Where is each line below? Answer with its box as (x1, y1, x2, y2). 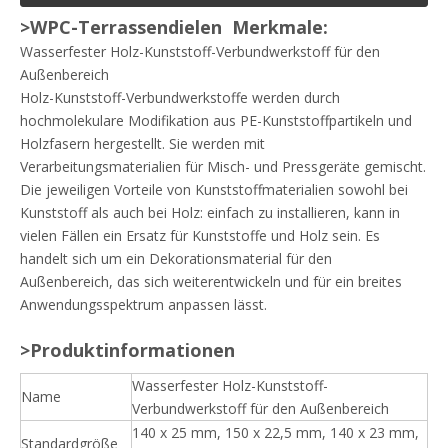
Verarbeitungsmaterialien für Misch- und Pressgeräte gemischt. (20, 157, 426, 176)
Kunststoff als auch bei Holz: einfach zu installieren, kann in (20, 203, 400, 222)
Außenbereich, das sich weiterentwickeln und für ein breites (20, 272, 402, 291)
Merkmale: (222, 15, 328, 39)
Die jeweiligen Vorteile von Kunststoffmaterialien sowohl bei (20, 180, 408, 199)
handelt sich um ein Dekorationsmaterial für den (20, 249, 332, 268)
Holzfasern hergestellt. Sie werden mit (20, 134, 265, 153)
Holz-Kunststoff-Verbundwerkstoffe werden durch (20, 88, 340, 107)
